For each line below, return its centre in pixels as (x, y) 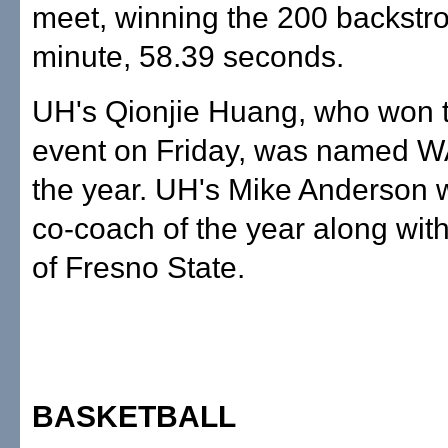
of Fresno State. (138, 267)
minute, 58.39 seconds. (188, 56)
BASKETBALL (134, 416)
